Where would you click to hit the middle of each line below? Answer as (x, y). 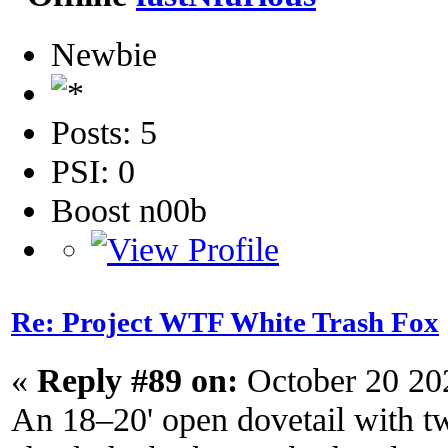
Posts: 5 (104, 131)
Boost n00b (129, 209)
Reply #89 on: (137, 380)
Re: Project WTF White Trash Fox (225, 323)
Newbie (104, 53)
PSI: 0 (93, 170)
